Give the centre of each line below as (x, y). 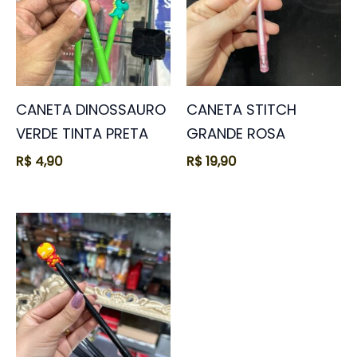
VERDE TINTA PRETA (82, 133)
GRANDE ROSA (236, 133)
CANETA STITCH (241, 109)
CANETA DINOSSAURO (91, 109)
